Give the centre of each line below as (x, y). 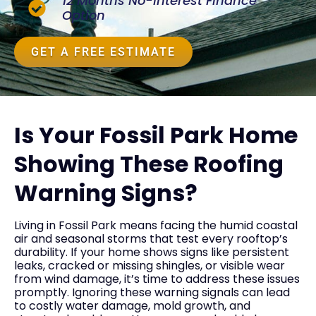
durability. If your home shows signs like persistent (152, 252)
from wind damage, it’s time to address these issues (157, 279)
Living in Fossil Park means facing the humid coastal (156, 225)
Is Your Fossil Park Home (156, 135)
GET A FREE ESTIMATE (103, 52)
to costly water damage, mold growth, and (132, 305)
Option (84, 16)
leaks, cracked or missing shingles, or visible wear (150, 265)
